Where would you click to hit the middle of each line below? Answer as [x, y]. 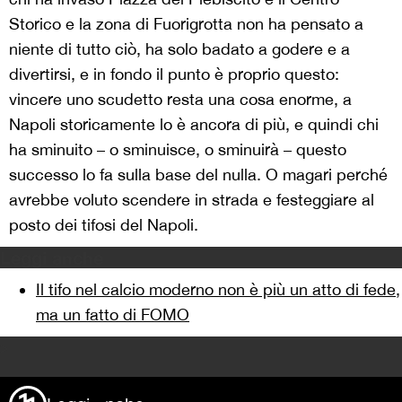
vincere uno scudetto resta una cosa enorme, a [180, 100]
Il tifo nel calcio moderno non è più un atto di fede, [218, 290]
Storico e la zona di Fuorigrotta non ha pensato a [186, 24]
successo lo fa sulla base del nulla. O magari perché [198, 175]
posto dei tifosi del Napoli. [104, 225]
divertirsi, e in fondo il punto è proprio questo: [174, 74]
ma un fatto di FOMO [113, 315]
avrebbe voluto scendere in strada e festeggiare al [192, 200]
